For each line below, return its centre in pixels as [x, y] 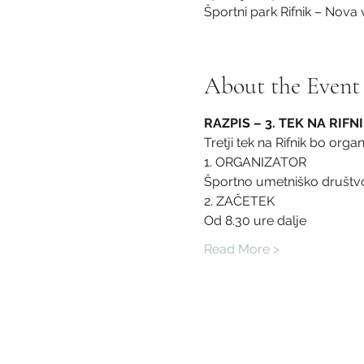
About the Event [282, 86]
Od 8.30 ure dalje [255, 221]
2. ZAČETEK [239, 201]
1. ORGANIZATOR [255, 162]
